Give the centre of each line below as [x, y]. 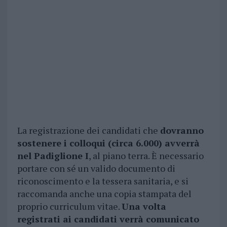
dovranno [182, 130]
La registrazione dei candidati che [88, 130]
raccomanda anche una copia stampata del [104, 194]
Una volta [144, 206]
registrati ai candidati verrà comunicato [108, 219]
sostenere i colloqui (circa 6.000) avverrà [108, 143]
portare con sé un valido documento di [96, 168]
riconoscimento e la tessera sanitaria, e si [103, 181]
